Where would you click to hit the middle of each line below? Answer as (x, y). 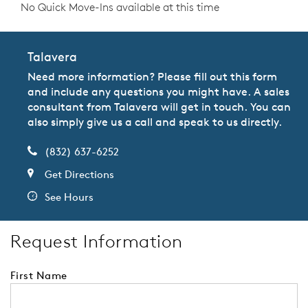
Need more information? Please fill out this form (152, 77)
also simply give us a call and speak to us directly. (155, 122)
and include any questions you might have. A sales (158, 92)
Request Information (97, 242)
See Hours (69, 197)
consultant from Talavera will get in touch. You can (159, 107)
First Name (39, 276)
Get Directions (79, 175)
